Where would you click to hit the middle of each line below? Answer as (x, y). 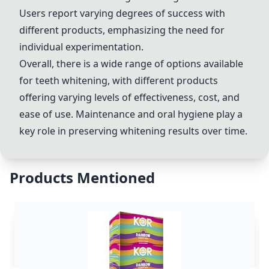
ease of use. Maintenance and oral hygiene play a (131, 114)
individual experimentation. (81, 47)
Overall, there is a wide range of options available (131, 64)
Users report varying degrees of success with (122, 13)
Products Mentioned (82, 177)
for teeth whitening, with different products (119, 80)
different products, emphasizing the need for (122, 30)
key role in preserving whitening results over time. (133, 131)
